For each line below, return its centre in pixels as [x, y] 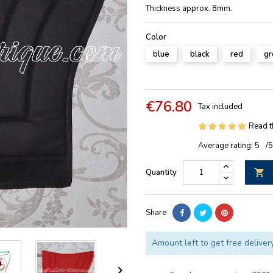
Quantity [161, 173]
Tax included [220, 107]
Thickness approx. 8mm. [189, 9]
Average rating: [226, 146]
